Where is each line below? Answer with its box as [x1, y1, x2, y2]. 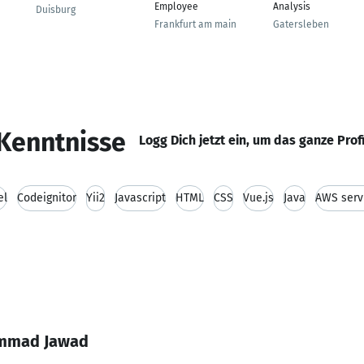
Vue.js [243, 191, 274, 205]
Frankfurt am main [154, 19, 236, 30]
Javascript [115, 191, 166, 205]
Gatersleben [273, 19, 329, 30]
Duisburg [36, 4, 76, 15]
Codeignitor [17, 191, 76, 205]
